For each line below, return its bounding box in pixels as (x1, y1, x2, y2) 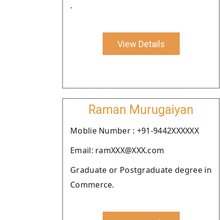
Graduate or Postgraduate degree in (70, 165, 212, 175)
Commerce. (70, 179, 114, 190)
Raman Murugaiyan (88, 103, 193, 117)
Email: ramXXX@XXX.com (70, 145, 165, 156)
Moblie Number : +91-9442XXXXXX (70, 125, 199, 136)
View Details (117, 38, 165, 49)
